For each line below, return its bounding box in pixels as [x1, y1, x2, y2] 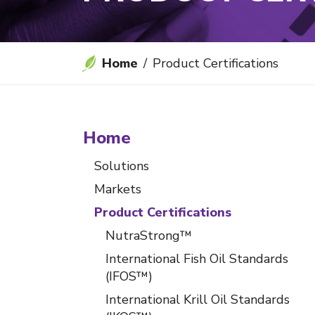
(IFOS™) [105, 268, 153, 285]
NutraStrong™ [105, 227, 192, 244]
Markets [94, 181, 141, 198]
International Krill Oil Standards [105, 291, 290, 308]
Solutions [94, 157, 149, 174]
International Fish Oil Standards [105, 250, 288, 267]
